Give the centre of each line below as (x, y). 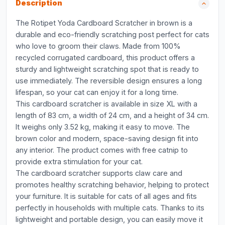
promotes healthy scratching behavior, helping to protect (112, 185)
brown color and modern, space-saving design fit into (107, 138)
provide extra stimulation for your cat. (79, 161)
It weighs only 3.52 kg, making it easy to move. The (103, 127)
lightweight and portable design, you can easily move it (109, 219)
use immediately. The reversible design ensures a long (109, 81)
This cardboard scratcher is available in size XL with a (106, 104)
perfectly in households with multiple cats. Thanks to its (110, 208)
